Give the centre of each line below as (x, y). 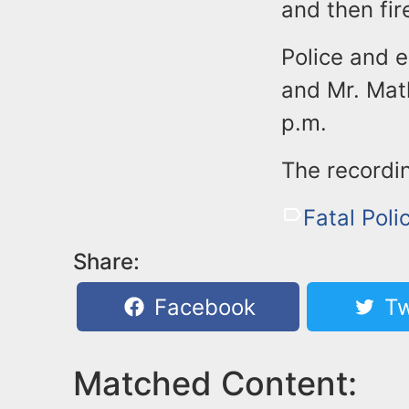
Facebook (202, 307)
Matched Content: (215, 383)
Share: (106, 261)
